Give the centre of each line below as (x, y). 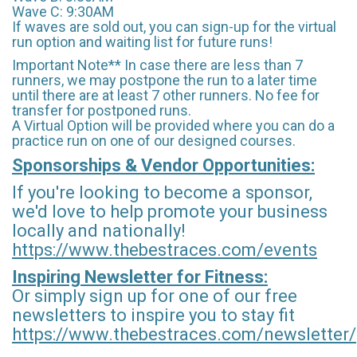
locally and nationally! (101, 230)
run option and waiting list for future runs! (142, 41)
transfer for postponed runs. (103, 110)
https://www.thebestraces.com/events (165, 249)
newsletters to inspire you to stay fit (155, 315)
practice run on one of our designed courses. (154, 140)
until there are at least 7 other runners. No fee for (166, 95)
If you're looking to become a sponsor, (162, 192)
